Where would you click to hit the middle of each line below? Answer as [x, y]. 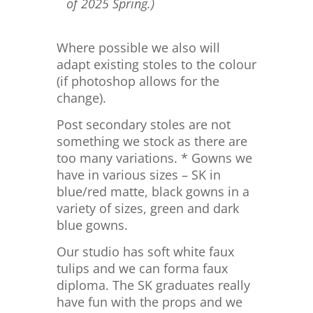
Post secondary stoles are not [143, 124]
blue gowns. [92, 225]
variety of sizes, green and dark [147, 208]
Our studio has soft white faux [145, 252]
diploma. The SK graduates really [153, 285]
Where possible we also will [138, 48]
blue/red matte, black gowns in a [153, 191]
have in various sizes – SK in [138, 175]
